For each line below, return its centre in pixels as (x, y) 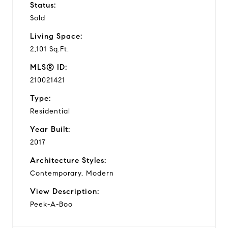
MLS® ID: (49, 67)
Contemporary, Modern (72, 173)
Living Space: (56, 36)
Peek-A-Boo (51, 204)
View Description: (65, 191)
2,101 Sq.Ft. (50, 49)
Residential (50, 111)
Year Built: (50, 129)
